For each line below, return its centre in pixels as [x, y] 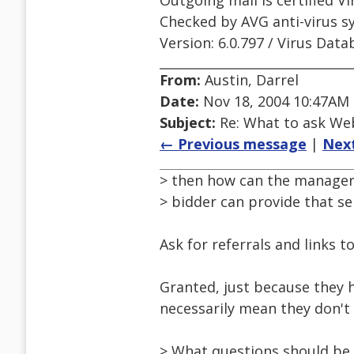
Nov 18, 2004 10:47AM [274, 102]
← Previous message [233, 144]
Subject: [188, 123]
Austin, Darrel [250, 80]
